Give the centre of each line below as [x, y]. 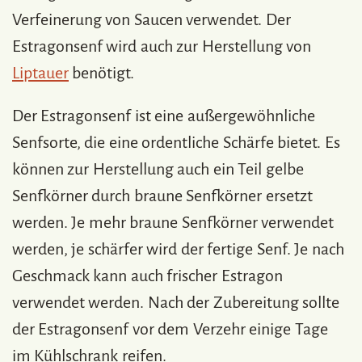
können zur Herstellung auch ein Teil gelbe [158, 169]
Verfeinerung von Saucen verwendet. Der [152, 20]
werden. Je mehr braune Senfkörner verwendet [173, 223]
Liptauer [40, 73]
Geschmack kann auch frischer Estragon [147, 276]
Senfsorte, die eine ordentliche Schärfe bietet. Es [176, 143]
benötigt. [102, 73]
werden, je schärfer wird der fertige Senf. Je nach [178, 249]
